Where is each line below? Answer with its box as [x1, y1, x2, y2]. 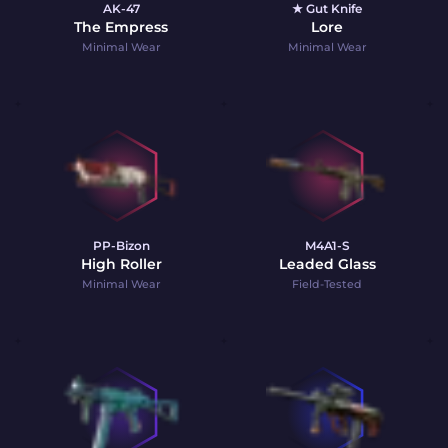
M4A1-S [304, 238, 350, 253]
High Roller [80, 255, 162, 273]
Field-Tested [292, 277, 362, 291]
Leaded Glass [278, 255, 376, 273]
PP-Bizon [92, 238, 150, 253]
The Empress [74, 18, 168, 36]
